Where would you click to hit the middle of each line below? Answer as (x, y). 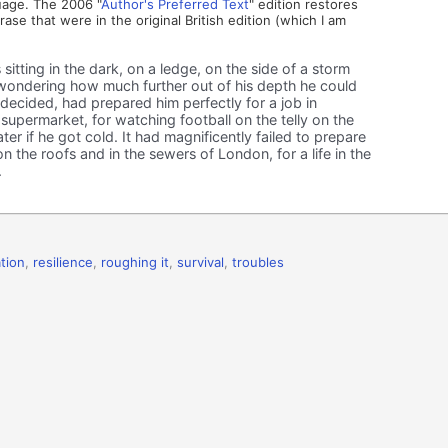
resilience (63, 262)
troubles (258, 262)
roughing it (135, 262)
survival (200, 262)
